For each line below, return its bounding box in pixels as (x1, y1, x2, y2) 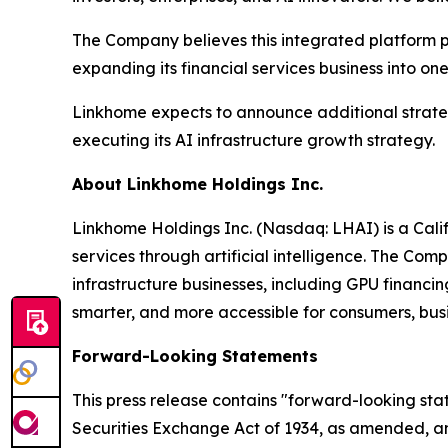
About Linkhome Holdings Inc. (72, 174, 323, 194)
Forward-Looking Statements (72, 346, 318, 366)
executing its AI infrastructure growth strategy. (72, 130, 435, 150)
